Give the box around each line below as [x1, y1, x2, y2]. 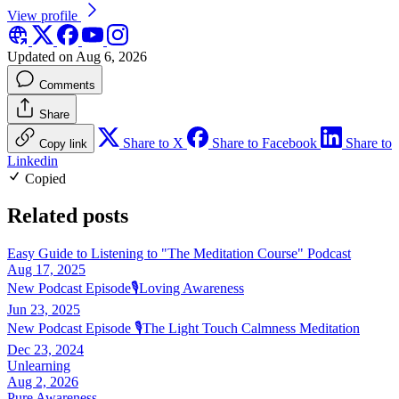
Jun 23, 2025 [7, 302, 80, 318]
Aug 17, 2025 [7, 262, 85, 278]
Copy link [39, 136, 87, 151]
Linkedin [7, 152, 58, 168]
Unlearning [7, 358, 70, 374]
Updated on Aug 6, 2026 [7, 48, 147, 64]
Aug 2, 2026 [7, 374, 78, 390]
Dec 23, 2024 [7, 342, 84, 358]
